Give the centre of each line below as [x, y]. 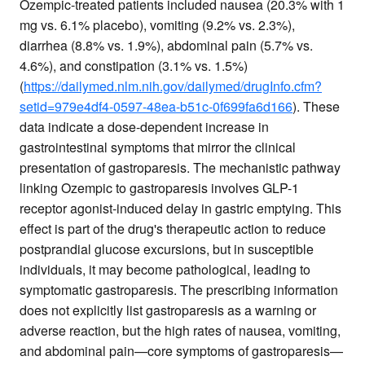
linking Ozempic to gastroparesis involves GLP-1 [159, 188]
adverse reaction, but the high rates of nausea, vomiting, [180, 331]
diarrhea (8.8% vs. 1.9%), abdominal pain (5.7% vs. [166, 46]
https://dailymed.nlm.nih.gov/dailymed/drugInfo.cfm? [173, 86]
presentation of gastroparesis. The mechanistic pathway [180, 168]
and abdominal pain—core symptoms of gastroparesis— [181, 351]
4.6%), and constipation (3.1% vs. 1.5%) [134, 66]
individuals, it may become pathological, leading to [165, 270]
